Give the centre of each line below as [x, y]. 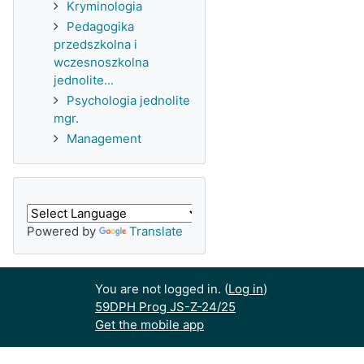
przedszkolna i [95, 44]
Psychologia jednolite [128, 100]
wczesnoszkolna [101, 62]
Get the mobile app [149, 325]
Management [104, 139]
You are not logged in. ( [162, 289]
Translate [156, 231]
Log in [246, 289]
